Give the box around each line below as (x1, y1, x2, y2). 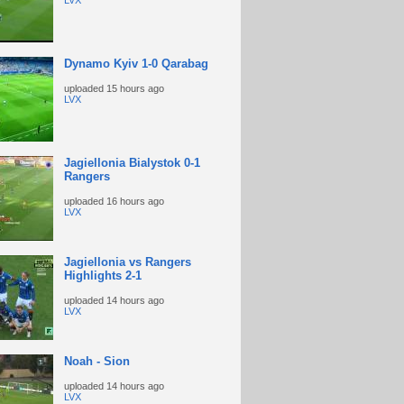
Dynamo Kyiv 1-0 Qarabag (63, 57, 208, 70)
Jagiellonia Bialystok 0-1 (63, 156, 200, 170)
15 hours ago (106, 83, 164, 94)
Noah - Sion (63, 354, 130, 368)
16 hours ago (106, 196, 164, 207)
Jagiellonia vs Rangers (63, 255, 191, 269)
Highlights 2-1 (63, 269, 142, 282)
